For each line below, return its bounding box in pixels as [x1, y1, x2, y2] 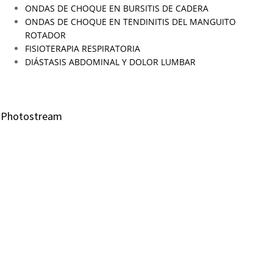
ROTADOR [25, 29, 66, 41]
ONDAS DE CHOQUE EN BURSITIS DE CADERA [25, 2, 208, 14]
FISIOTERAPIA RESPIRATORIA [25, 43, 140, 54]
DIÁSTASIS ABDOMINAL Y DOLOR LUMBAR [25, 56, 196, 68]
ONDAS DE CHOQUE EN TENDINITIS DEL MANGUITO [25, 16, 236, 27]
